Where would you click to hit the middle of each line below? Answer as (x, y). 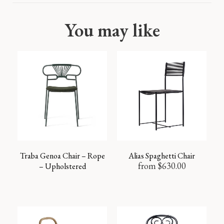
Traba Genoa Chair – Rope (62, 156)
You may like (112, 30)
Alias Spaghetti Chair (162, 156)
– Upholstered (62, 166)
